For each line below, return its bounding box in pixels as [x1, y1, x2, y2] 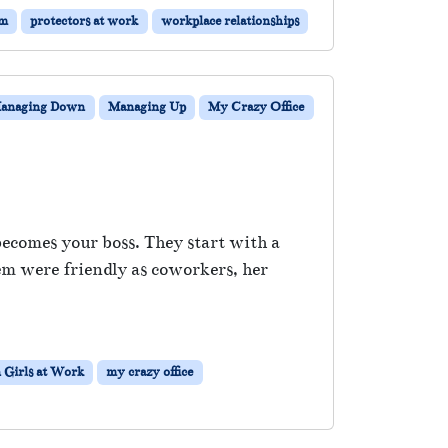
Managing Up [107, 98, 186, 115]
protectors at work [30, 12, 139, 29]
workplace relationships [160, 12, 299, 29]
